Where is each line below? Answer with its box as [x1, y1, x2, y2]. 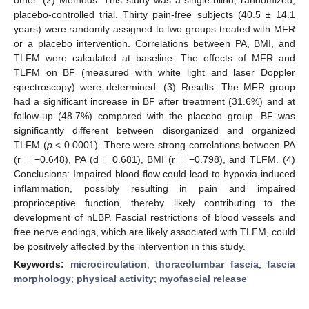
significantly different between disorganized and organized [14, 124, 295, 136]
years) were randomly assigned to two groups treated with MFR [14, 23, 295, 34]
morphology [14, 272, 71, 284]
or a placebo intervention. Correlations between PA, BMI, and [14, 37, 295, 49]
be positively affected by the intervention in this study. [14, 240, 246, 252]
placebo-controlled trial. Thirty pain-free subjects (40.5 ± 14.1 [14, 8, 295, 20]
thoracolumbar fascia [155, 258, 259, 270]
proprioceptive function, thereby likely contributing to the [14, 197, 295, 208]
